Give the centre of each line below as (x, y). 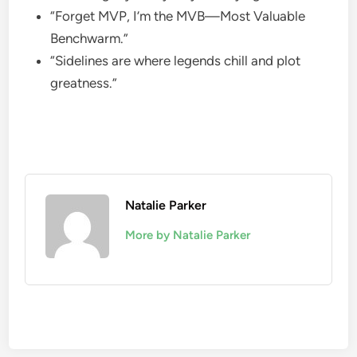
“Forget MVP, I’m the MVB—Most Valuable (178, 16)
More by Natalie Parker (188, 235)
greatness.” (86, 82)
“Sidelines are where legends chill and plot (176, 60)
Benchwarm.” (91, 38)
